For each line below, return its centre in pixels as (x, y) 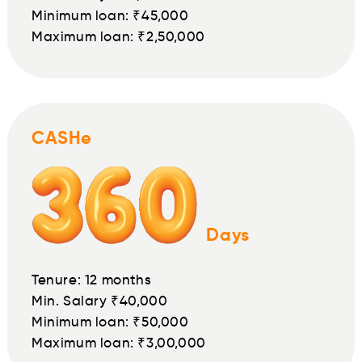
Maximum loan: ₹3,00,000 (119, 343)
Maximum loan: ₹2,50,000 (118, 37)
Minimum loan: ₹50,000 (110, 322)
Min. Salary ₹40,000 (100, 301)
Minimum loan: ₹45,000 (110, 16)
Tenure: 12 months (92, 280)
